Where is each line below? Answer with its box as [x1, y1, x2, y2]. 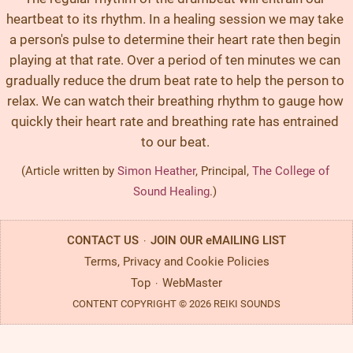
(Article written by [20, 164, 117, 178]
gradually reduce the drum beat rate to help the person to [6, 72, 344, 88]
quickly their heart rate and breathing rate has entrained [11, 113, 339, 129]
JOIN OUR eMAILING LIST [150, 233, 286, 247]
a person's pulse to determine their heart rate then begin [9, 32, 340, 47]
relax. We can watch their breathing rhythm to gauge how [6, 93, 344, 109]
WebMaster [162, 276, 222, 290]
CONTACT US [67, 233, 139, 247]
